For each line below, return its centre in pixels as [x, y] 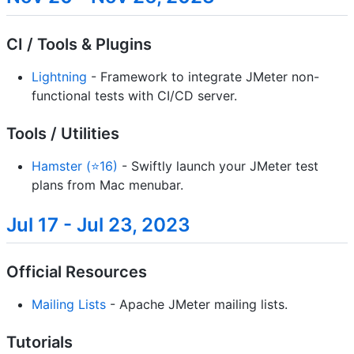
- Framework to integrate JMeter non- [203, 76]
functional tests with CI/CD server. [134, 95]
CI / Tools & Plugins [79, 44]
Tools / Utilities [63, 133]
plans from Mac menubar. [107, 185]
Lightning [59, 76]
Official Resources [77, 271]
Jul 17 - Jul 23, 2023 [98, 224]
